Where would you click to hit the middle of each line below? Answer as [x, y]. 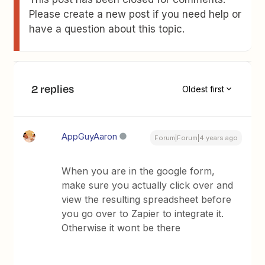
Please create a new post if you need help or [135, 14]
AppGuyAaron [90, 136]
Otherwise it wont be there [121, 228]
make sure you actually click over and [148, 185]
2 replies [53, 89]
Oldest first [203, 89]
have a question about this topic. [107, 29]
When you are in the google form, [138, 171]
